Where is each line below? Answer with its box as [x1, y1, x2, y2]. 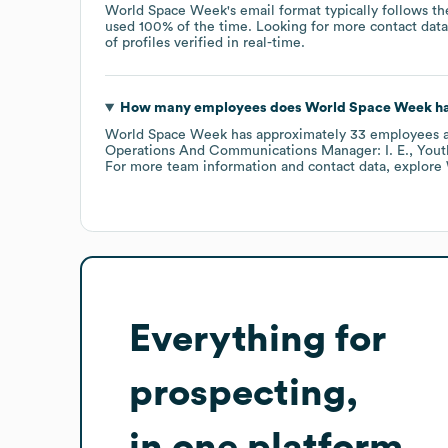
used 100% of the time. [105, 19, 256, 34]
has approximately [227, 127, 350, 142]
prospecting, [129, 373, 358, 412]
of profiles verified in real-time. [105, 35, 305, 50]
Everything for [129, 319, 386, 358]
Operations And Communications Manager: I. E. [105, 143, 409, 158]
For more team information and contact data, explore [105, 159, 446, 174]
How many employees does [119, 100, 305, 115]
